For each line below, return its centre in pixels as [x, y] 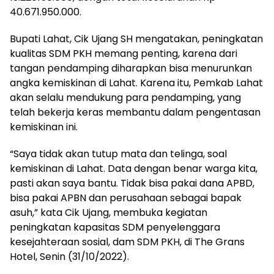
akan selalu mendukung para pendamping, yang [125, 97]
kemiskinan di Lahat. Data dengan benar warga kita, [134, 168]
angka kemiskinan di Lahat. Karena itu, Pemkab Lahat [136, 83]
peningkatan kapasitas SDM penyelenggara [115, 227]
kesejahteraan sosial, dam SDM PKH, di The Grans [127, 242]
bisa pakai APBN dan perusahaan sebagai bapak [126, 198]
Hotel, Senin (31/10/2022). [69, 256]
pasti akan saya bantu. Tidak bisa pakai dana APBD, [132, 183]
